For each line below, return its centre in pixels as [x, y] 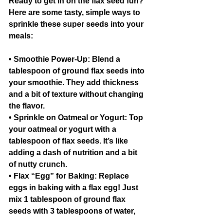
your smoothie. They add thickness [75, 82]
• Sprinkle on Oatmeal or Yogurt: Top [77, 118]
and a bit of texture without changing [77, 94]
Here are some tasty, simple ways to [75, 12]
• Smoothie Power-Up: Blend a [65, 59]
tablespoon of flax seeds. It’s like [69, 141]
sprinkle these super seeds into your [77, 24]
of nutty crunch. [38, 164]
